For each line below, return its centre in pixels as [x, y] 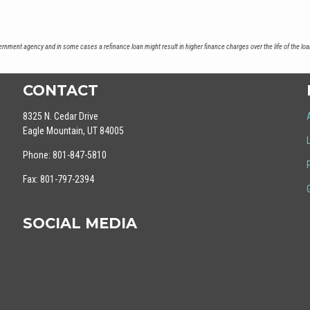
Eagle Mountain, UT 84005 [74, 131]
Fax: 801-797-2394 [59, 179]
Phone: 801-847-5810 [65, 155]
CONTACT [61, 91]
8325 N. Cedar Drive [61, 116]
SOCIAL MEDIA [80, 223]
